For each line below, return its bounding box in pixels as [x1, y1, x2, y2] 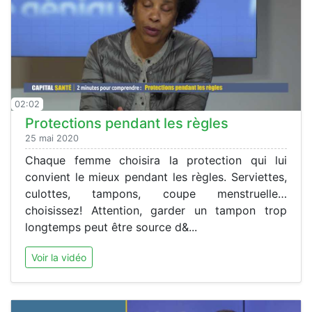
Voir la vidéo [31, 251, 86, 263]
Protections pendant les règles [25, 114, 228, 132]
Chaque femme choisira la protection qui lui [25, 153, 287, 167]
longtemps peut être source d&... [25, 219, 197, 234]
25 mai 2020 [25, 132, 79, 143]
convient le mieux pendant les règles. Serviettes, [25, 169, 287, 184]
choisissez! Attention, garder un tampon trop [25, 203, 287, 217]
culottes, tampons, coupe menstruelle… [25, 186, 287, 201]
